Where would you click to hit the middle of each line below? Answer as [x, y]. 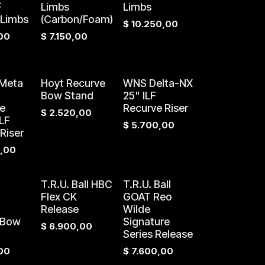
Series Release [158, 234]
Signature [146, 222]
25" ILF [139, 96]
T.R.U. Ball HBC [76, 184]
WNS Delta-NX [158, 83]
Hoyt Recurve [73, 83]
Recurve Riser [155, 108]
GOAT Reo [147, 197]
